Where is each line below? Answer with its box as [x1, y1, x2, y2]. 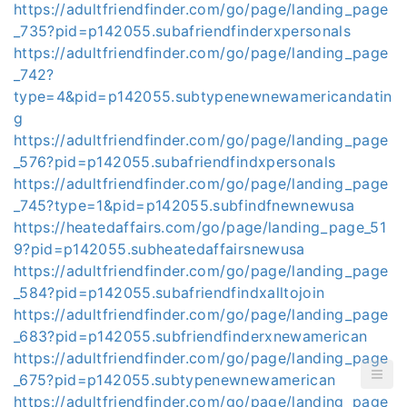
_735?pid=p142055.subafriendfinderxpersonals [14, 22, 352, 40]
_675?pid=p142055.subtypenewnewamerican [14, 371, 336, 389]
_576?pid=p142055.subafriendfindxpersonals [14, 153, 336, 171]
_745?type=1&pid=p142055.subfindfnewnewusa [14, 196, 355, 214]
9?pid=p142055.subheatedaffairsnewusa [14, 240, 305, 258]
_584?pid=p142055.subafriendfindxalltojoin [14, 283, 325, 302]
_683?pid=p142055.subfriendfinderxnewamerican [14, 327, 368, 345]
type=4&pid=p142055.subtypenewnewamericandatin [14, 87, 392, 105]
